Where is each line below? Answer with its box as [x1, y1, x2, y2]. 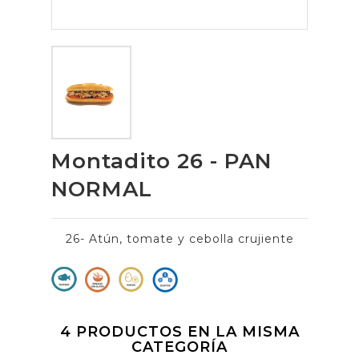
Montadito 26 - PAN [51, 148, 272, 175]
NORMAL [51, 176, 152, 203]
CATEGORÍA [131, 338, 228, 357]
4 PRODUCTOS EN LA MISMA [59, 323, 300, 341]
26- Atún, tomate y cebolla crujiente [65, 232, 294, 247]
